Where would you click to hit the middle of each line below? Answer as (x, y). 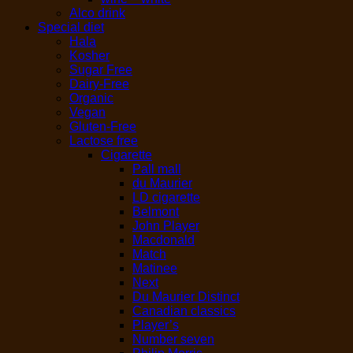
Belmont (156, 211)
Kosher (89, 55)
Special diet (71, 27)
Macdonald (163, 240)
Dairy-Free (99, 84)
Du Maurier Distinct (186, 296)
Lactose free (104, 140)
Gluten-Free (103, 126)
